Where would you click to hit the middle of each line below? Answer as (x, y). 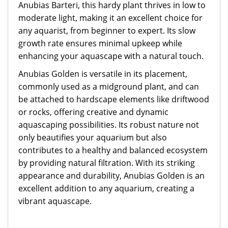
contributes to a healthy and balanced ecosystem (113, 150)
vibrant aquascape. (55, 201)
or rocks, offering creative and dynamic (93, 112)
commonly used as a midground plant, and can (109, 87)
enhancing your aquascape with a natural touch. (111, 56)
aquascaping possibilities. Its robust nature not (109, 125)
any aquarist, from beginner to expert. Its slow (107, 31)
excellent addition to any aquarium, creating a (106, 188)
